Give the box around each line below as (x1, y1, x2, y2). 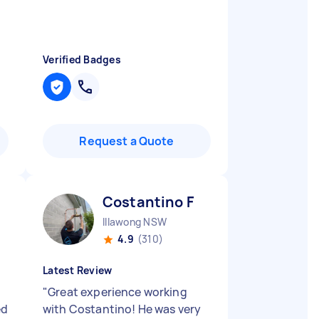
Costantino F (103, 192, 194, 211)
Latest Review (43, 263, 113, 277)
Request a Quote (79, 133, 174, 149)
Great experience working (48, 284, 187, 300)
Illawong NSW (103, 215, 167, 229)
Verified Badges (43, 53, 121, 66)
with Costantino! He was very (43, 301, 202, 317)
